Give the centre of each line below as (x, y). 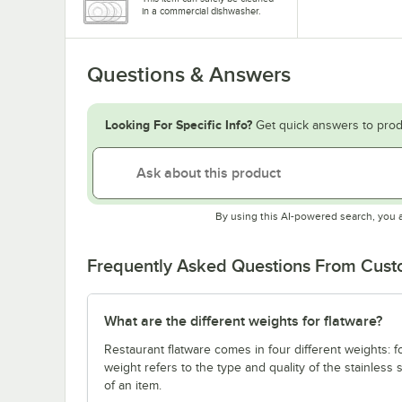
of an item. (133, 386)
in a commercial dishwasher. (201, 11)
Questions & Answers (189, 75)
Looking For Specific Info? (179, 125)
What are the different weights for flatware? (243, 322)
